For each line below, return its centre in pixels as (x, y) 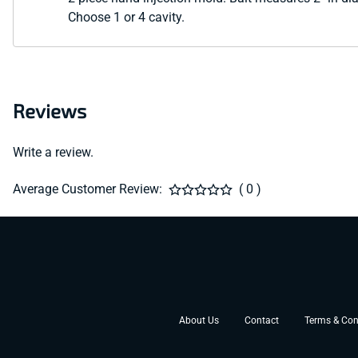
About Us (199, 321)
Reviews (50, 111)
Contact (262, 321)
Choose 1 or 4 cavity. (126, 18)
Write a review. (53, 153)
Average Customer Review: (88, 189)
